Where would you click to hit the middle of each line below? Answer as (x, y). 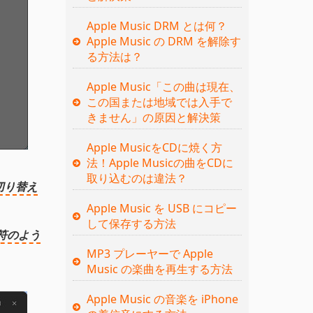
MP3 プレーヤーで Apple (150, 253)
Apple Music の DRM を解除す (163, 41)
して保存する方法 (131, 223)
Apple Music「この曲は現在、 (163, 86)
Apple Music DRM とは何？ (156, 26)
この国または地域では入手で (159, 102)
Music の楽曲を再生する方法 (159, 269)
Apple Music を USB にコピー (161, 208)
